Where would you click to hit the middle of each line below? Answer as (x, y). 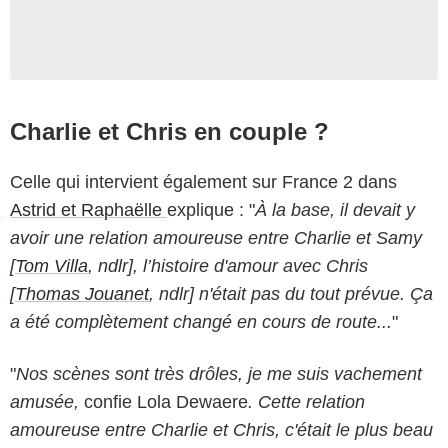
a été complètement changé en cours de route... (201, 321)
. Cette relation (306, 401)
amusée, (47, 401)
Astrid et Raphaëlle (88, 209)
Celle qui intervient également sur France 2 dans (203, 181)
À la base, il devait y (335, 209)
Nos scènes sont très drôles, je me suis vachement (219, 373)
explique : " (211, 209)
